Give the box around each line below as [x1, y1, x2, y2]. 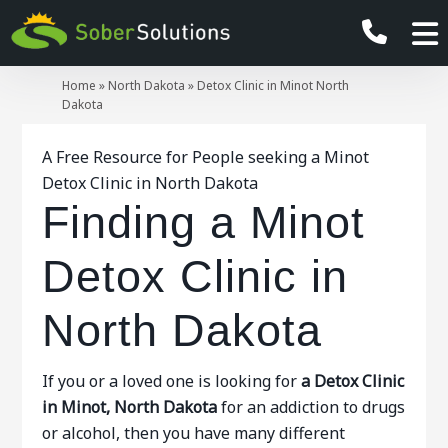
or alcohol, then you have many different [42, 422, 346, 444]
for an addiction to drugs [217, 396, 406, 418]
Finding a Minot [42, 197, 366, 248]
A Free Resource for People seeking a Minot [42, 146, 370, 168]
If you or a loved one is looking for [42, 370, 298, 392]
